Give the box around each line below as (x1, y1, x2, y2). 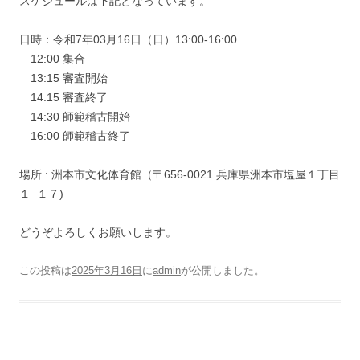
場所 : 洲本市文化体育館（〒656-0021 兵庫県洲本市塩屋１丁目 (19, 168, 340, 182)
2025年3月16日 (72, 264, 142, 277)
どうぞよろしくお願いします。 (19, 226, 177, 239)
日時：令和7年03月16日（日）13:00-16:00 (19, 33, 237, 47)
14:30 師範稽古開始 (19, 110, 130, 124)
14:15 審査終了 (19, 91, 108, 104)
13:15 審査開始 (19, 72, 108, 85)
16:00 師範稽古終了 (19, 129, 130, 143)
